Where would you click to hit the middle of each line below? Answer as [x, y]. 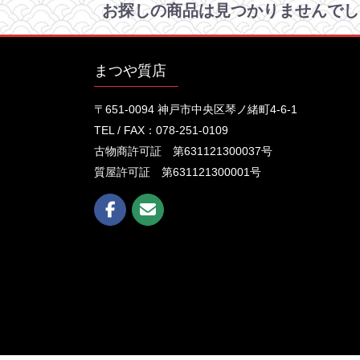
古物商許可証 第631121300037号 [183, 151]
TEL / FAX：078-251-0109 [161, 130]
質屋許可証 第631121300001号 [178, 172]
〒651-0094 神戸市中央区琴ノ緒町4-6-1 [196, 109]
